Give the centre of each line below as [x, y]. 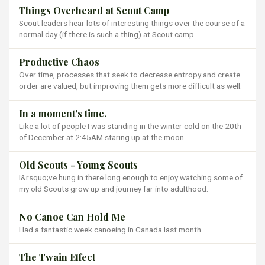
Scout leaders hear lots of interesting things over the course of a [132, 23]
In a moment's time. [63, 114]
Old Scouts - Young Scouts [78, 165]
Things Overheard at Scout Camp [94, 10]
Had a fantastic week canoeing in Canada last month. [111, 229]
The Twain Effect [57, 257]
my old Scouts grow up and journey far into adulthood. [114, 189]
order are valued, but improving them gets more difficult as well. [130, 86]
